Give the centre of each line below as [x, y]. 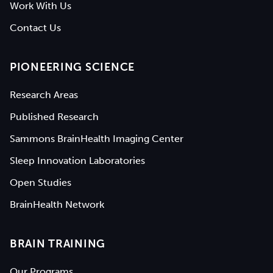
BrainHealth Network [57, 204]
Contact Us [35, 28]
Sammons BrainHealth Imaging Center [97, 138]
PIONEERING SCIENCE [72, 67]
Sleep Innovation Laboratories [77, 160]
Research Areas [44, 94]
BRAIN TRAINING [58, 243]
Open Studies [41, 182]
